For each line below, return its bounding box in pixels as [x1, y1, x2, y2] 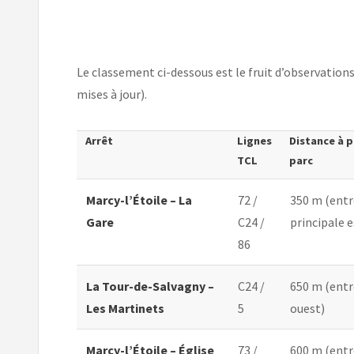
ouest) [290, 300, 325, 317]
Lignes [236, 134, 272, 149]
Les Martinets [86, 300, 164, 317]
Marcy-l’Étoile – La [86, 192, 192, 209]
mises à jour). [77, 86, 147, 103]
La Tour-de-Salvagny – [86, 278, 214, 295]
